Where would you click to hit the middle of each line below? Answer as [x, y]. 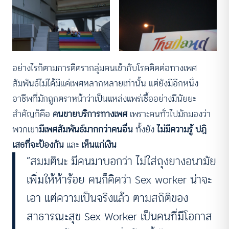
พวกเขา [26, 130]
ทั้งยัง [145, 130]
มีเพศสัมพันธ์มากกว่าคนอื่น [86, 130]
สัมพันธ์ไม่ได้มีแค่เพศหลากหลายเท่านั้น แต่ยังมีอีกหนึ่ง [105, 84]
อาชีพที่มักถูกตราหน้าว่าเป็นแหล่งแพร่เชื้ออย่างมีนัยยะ [104, 99]
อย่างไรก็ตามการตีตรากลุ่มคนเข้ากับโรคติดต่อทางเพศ [105, 68]
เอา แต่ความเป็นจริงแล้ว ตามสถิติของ [108, 198]
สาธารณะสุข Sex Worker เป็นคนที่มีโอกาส [120, 217]
